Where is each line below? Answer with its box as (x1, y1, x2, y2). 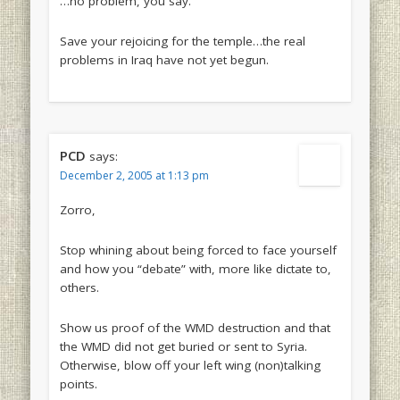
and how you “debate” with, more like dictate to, (59, 261, 331, 278)
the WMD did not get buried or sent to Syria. (59, 338, 307, 355)
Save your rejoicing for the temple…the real (59, 33, 305, 50)
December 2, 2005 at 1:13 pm (59, 168, 209, 184)
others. (59, 279, 99, 296)
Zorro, (59, 202, 96, 219)
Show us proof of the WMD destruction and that (59, 320, 330, 337)
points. (59, 376, 97, 393)
